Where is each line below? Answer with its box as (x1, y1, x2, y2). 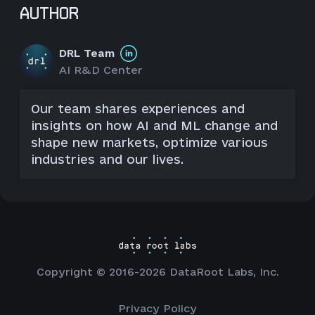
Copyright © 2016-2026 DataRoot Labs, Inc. (36, 266, 279, 278)
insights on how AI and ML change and (31, 119, 278, 133)
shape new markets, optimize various (31, 136, 268, 150)
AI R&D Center (59, 64, 143, 77)
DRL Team (59, 46, 115, 59)
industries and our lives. (31, 153, 184, 167)
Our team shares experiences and (31, 102, 245, 116)
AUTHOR (20, 7, 79, 20)
